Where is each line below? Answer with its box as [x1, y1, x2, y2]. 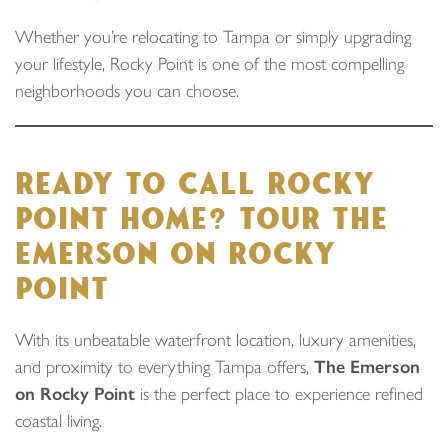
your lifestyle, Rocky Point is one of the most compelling [15, 53, 404, 75]
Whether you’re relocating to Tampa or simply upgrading [15, 26, 411, 48]
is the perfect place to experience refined [135, 383, 423, 405]
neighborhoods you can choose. [15, 80, 239, 102]
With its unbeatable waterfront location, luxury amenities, [15, 329, 416, 351]
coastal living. [15, 410, 102, 432]
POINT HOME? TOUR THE [15, 201, 388, 237]
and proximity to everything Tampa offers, [15, 356, 314, 378]
